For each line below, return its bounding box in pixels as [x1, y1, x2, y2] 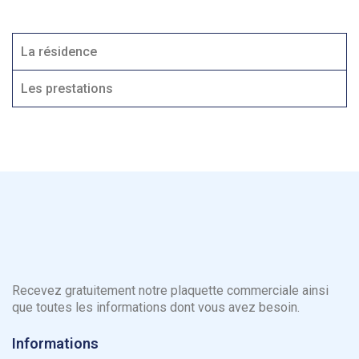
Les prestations [21, 80, 113, 96]
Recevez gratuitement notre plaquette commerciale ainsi [12, 282, 329, 298]
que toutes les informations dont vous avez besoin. [12, 299, 300, 315]
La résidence [21, 43, 97, 59]
